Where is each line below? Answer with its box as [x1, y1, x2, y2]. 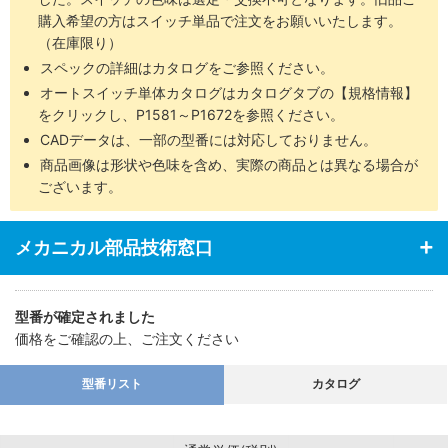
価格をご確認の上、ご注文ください [15, 329, 239, 347]
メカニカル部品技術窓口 [15, 236, 213, 258]
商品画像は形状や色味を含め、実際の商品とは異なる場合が [40, 155, 419, 173]
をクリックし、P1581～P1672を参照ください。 [38, 105, 344, 123]
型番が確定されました [15, 307, 155, 325]
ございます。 [38, 177, 122, 195]
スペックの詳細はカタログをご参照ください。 [40, 58, 335, 76]
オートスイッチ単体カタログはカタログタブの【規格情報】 [40, 83, 419, 101]
